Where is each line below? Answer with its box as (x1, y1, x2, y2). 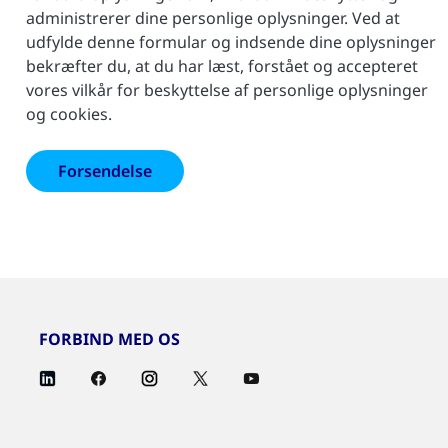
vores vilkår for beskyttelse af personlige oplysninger (26, 79, 428, 102)
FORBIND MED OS (39, 328, 180, 351)
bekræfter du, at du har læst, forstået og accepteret (26, 55, 418, 78)
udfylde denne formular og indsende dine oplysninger (26, 31, 436, 54)
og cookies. (26, 103, 112, 126)
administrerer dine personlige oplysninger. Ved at (26, 7, 400, 30)
